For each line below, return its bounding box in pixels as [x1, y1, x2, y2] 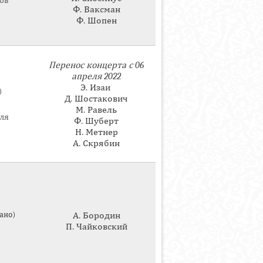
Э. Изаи [80, 82, 113, 93]
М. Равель [76, 104, 117, 115]
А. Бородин [72, 210, 120, 221]
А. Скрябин [73, 138, 120, 149]
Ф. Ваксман [72, 4, 120, 15]
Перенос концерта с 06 [49, 60, 144, 70]
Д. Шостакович [65, 93, 128, 104]
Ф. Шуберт [74, 116, 119, 126]
